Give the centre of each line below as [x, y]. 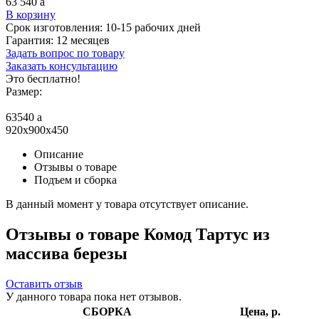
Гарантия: [31, 40]
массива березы [67, 253]
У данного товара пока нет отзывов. [94, 296]
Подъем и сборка [75, 179]
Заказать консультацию [62, 66]
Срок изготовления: [56, 27]
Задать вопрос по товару [65, 53]
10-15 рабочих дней [153, 27]
